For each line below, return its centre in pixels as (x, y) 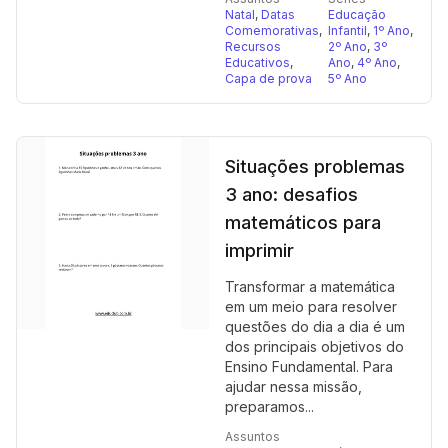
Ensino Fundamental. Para (309, 366)
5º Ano (347, 78)
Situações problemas (315, 166)
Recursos (253, 46)
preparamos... (269, 406)
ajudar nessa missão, (293, 386)
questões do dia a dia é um (315, 326)
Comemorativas (272, 30)
